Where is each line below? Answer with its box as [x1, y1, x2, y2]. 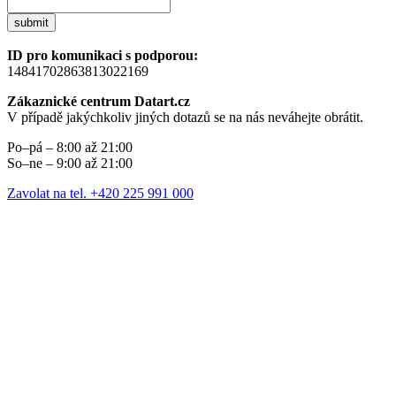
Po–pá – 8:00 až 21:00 [7, 140, 133, 156]
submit [14, 16, 49, 30]
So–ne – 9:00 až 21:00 [7, 156, 133, 171]
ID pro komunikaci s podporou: [7, 48, 198, 64]
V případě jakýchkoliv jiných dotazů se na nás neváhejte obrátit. [7, 110, 363, 126]
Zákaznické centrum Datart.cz [7, 94, 190, 110]
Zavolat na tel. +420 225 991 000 [7, 186, 194, 202]
